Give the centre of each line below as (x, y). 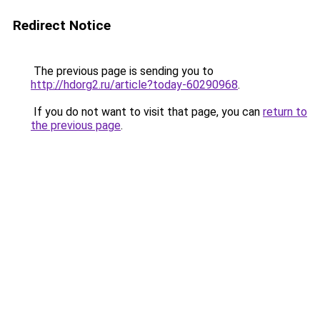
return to (285, 112)
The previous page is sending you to (122, 71)
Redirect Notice (62, 25)
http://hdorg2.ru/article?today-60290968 (134, 85)
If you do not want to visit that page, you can (147, 112)
